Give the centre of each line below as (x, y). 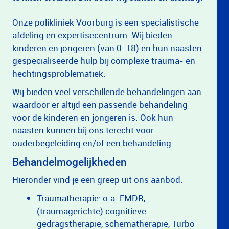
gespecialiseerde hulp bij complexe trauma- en (104, 61)
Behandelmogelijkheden (70, 162)
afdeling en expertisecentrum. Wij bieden (92, 35)
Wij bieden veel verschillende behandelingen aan (107, 92)
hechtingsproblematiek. (60, 73)
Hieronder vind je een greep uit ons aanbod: (97, 180)
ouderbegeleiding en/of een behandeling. (93, 143)
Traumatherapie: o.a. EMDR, (91, 198)
